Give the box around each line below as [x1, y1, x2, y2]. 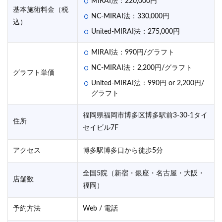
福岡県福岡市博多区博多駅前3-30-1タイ [83, 111, 208, 119]
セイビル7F [83, 124, 118, 131]
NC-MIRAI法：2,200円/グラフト [91, 64, 192, 71]
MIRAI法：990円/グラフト [91, 49, 174, 56]
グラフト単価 [13, 69, 55, 76]
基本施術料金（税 [13, 6, 68, 13]
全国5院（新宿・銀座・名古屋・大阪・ [83, 169, 205, 177]
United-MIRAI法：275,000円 [91, 28, 180, 35]
